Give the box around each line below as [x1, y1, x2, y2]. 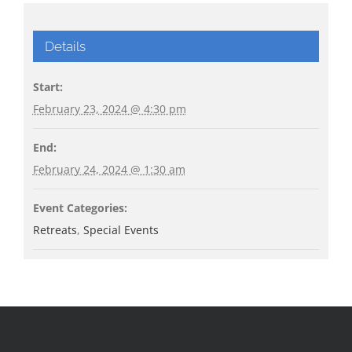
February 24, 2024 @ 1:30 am [32, 162, 185, 178]
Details [44, 38, 86, 55]
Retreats [32, 222, 77, 238]
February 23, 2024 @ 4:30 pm [32, 101, 186, 117]
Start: [32, 79, 63, 95]
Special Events [82, 222, 159, 238]
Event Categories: [32, 200, 127, 216]
